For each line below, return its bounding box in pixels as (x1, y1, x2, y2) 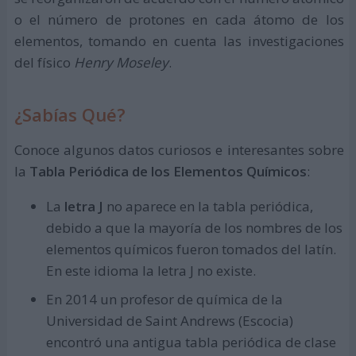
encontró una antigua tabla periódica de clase (45, 332, 336, 351)
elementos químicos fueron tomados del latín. (45, 240, 336, 259)
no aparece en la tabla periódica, (103, 197, 313, 216)
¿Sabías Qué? (14, 102, 126, 126)
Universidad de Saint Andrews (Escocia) (45, 311, 293, 330)
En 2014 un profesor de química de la (45, 289, 283, 308)
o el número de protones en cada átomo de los (14, 10, 344, 29)
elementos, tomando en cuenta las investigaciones (14, 32, 344, 51)
